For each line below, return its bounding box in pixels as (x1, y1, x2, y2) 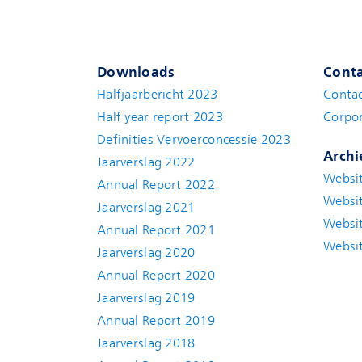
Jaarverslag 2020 (97, 246, 196, 261)
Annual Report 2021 (97, 223, 216, 238)
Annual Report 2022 (97, 178, 216, 193)
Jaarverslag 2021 (97, 200, 196, 216)
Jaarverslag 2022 (97, 155, 196, 170)
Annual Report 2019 (97, 314, 216, 329)
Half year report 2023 (97, 110, 223, 125)
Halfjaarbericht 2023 (97, 87, 218, 103)
